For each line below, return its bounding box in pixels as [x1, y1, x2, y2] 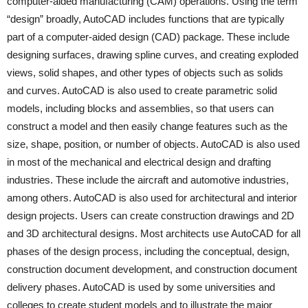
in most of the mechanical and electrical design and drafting [7, 156, 271, 168]
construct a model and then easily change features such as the [7, 120, 287, 132]
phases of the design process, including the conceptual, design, [7, 245, 289, 257]
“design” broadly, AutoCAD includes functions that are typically [7, 13, 285, 25]
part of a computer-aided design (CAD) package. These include [7, 31, 289, 43]
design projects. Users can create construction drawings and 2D [7, 210, 294, 221]
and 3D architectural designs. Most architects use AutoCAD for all [7, 228, 300, 239]
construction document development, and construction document [7, 263, 297, 275]
